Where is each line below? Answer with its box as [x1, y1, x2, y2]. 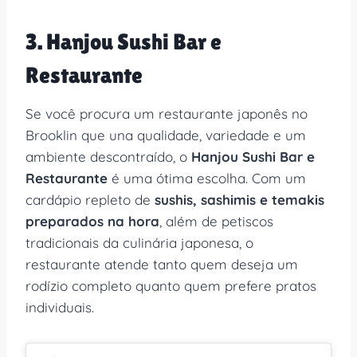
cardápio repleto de [25, 190, 155, 208]
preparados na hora [25, 212, 159, 229]
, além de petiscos [159, 212, 273, 229]
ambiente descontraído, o [25, 147, 191, 165]
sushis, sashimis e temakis [155, 190, 324, 208]
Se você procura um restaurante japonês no [25, 104, 308, 122]
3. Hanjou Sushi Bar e [25, 28, 222, 54]
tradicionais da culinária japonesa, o [25, 233, 253, 251]
